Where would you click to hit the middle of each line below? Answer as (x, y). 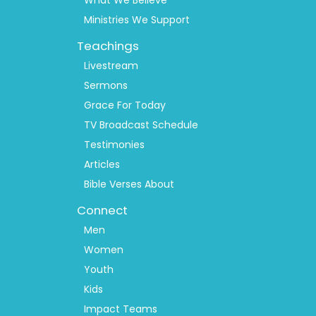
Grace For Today (125, 105)
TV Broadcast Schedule (141, 125)
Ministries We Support (137, 20)
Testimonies (115, 145)
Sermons (106, 86)
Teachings (108, 45)
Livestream (111, 66)
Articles (102, 165)
